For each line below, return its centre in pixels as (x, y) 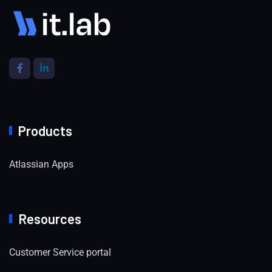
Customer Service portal (60, 252)
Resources (50, 218)
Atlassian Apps (41, 164)
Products (45, 130)
